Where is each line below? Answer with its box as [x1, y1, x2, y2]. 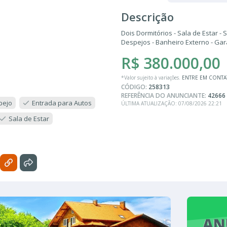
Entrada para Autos [32, 98, 92, 107]
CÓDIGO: [121, 82, 148, 91]
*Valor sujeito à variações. [121, 73, 182, 81]
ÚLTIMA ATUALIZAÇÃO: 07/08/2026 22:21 [121, 99, 222, 107]
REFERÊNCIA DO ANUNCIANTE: [121, 91, 208, 100]
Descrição [121, 9, 174, 24]
